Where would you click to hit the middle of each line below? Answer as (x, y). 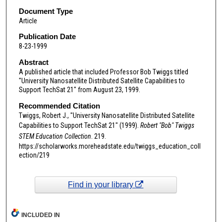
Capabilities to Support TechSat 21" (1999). (79, 125)
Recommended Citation (59, 106)
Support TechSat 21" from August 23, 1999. (79, 89)
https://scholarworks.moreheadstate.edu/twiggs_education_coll (110, 146)
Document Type (46, 11)
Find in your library (102, 184)
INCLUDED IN (41, 215)
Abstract (33, 62)
